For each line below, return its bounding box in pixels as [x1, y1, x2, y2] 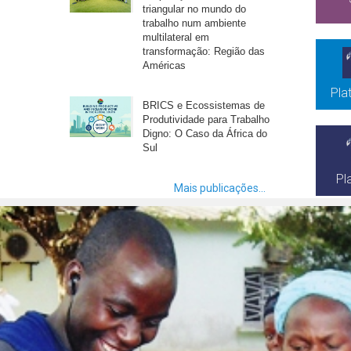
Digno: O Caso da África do [143, 127, 268, 139]
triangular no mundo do [143, 2, 247, 15]
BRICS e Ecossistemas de [143, 99, 266, 111]
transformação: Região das [143, 45, 266, 57]
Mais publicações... [173, 181, 266, 194]
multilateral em [143, 31, 210, 43]
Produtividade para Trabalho [143, 113, 270, 125]
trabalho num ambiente [143, 16, 247, 29]
